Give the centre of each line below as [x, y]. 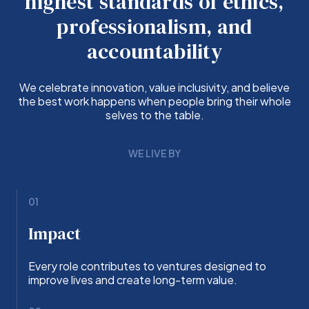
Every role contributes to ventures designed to [147, 266]
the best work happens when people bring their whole [154, 101]
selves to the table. [154, 114]
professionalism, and [154, 26]
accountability [154, 51]
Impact [54, 233]
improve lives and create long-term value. [133, 279]
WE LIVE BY [154, 153]
